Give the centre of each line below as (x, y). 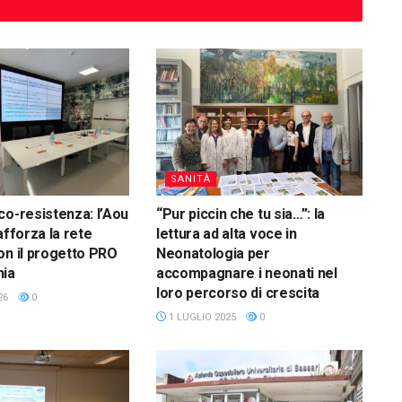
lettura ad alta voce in (226, 234)
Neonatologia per (213, 254)
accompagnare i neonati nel (246, 274)
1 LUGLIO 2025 (201, 318)
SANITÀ (190, 179)
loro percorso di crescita (237, 293)
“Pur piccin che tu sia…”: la (240, 214)
